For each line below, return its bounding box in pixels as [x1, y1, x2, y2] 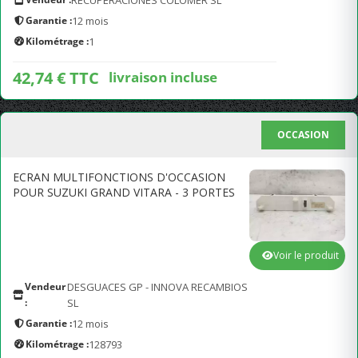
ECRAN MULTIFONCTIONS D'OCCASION [13, 169, 225, 185]
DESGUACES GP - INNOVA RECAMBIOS [67, 280, 249, 294]
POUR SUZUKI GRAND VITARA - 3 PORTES [13, 185, 235, 200]
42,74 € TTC [13, 67, 99, 89]
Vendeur [24, 280, 66, 293]
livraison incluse [109, 67, 217, 86]
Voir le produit [273, 249, 339, 262]
